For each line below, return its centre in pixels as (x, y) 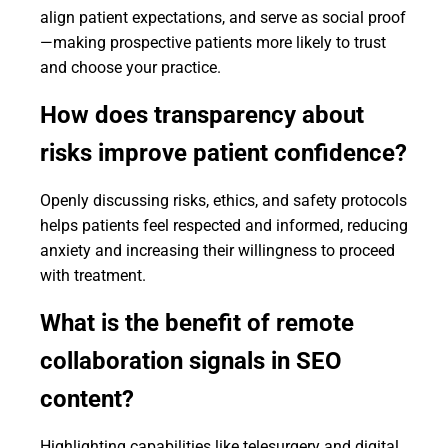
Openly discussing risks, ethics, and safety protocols (223, 200)
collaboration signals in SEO (191, 361)
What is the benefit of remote (197, 323)
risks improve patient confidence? (223, 153)
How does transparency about (202, 115)
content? (87, 399)
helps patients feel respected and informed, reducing (224, 225)
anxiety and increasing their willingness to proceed (217, 250)
